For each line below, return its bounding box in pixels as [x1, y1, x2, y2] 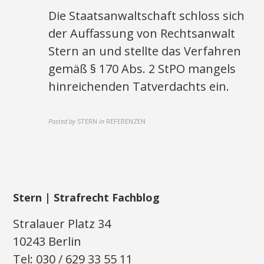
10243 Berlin [13, 233, 82, 249]
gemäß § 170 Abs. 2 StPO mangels [48, 61, 236, 77]
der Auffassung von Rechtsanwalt [48, 25, 236, 41]
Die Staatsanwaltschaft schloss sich [48, 8, 245, 24]
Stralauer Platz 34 [13, 216, 111, 232]
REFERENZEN [106, 117, 146, 126]
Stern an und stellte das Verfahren [48, 43, 242, 59]
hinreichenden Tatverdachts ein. [48, 78, 230, 94]
